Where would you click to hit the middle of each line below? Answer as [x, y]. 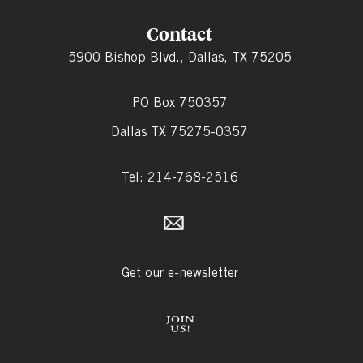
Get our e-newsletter [179, 273]
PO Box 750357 [179, 103]
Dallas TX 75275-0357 [180, 132]
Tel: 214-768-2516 [179, 177]
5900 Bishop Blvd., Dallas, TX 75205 [179, 58]
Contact [180, 34]
